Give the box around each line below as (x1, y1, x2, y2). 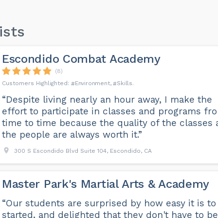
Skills (117, 80, 132, 87)
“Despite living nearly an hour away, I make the (1, 94, 212, 105)
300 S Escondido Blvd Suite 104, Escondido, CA (14, 147, 152, 154)
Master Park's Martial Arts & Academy (1, 177, 210, 191)
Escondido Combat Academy (1, 52, 161, 66)
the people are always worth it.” (1, 129, 142, 140)
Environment (74, 80, 110, 87)
